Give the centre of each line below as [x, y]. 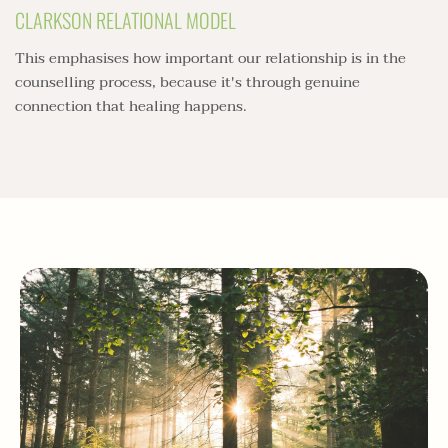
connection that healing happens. [131, 105]
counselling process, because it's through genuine [187, 81]
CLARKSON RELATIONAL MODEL [125, 19]
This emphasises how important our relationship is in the [210, 57]
